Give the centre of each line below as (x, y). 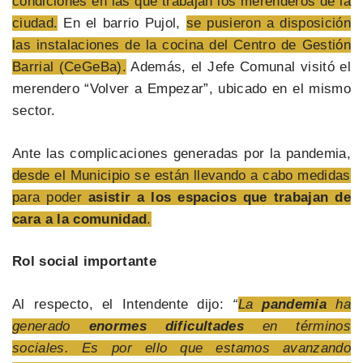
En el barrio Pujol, (122, 23)
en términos (297, 326)
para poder (50, 197)
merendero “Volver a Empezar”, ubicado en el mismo (181, 89)
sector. (34, 111)
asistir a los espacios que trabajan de (219, 197)
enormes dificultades (157, 326)
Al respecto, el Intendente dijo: (123, 304)
